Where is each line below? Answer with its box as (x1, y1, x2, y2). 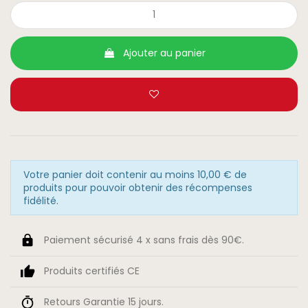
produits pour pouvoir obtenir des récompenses (23, 180, 252, 195)
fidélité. (23, 193, 58, 208)
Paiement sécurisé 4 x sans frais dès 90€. (43, 232, 244, 247)
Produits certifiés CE (43, 263, 140, 278)
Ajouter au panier (122, 46, 206, 60)
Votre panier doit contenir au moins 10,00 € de (23, 167, 247, 181)
